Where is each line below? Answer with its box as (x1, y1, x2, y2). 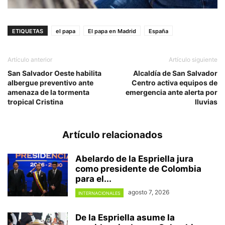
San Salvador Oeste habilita (8, 69, 101, 78)
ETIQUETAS (12, 28, 43, 35)
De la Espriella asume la (75, 212, 175, 222)
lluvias (195, 97, 217, 106)
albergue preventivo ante (8, 78, 93, 87)
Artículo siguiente (169, 56, 217, 64)
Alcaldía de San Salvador (133, 69, 217, 78)
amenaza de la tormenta (8, 88, 89, 97)
